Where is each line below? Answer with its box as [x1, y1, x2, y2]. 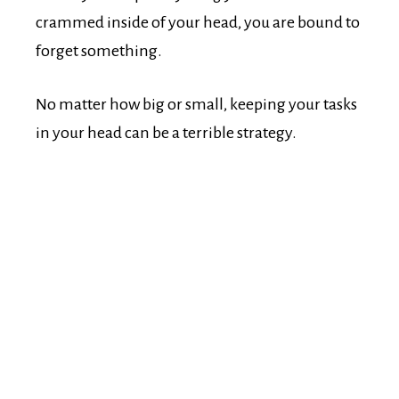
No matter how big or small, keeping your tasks [36, 95, 357, 114]
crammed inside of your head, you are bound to [36, 13, 360, 32]
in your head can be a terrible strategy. [36, 124, 297, 142]
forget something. [36, 42, 162, 61]
